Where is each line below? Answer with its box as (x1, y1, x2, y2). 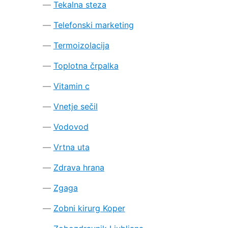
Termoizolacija (53, 40, 109, 50)
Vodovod (53, 121, 89, 132)
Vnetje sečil (53, 101, 98, 111)
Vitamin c (53, 80, 90, 91)
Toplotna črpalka (53, 60, 119, 71)
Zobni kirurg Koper (53, 203, 125, 213)
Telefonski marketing (53, 19, 134, 30)
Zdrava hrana (53, 162, 104, 173)
